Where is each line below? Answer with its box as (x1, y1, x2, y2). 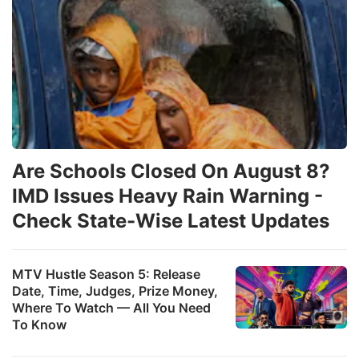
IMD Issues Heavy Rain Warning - (12, 184, 323, 208)
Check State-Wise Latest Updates (12, 208, 329, 232)
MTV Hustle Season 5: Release (12, 265, 200, 282)
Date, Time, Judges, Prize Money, (12, 282, 218, 299)
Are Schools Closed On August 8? (12, 159, 330, 183)
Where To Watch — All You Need (12, 299, 211, 316)
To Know (12, 316, 67, 333)
